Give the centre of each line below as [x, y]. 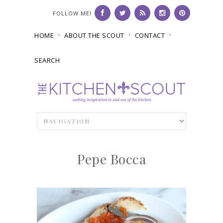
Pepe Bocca [111, 159]
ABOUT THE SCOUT [94, 35]
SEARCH [47, 60]
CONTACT [150, 35]
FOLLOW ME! [72, 13]
